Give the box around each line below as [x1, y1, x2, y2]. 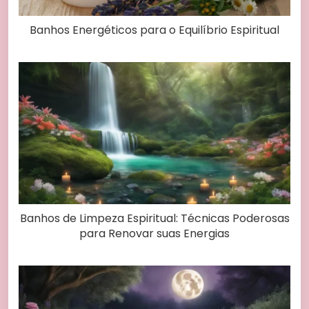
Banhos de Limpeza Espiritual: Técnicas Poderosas [19, 210, 290, 226]
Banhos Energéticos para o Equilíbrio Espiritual [30, 22, 279, 39]
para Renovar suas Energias [79, 225, 230, 241]
